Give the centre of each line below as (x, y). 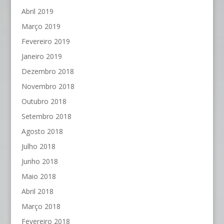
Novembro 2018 (48, 86)
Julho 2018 (38, 146)
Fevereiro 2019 (45, 41)
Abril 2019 (37, 11)
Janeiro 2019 (41, 56)
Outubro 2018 (44, 101)
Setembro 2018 (46, 116)
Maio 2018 (38, 176)
